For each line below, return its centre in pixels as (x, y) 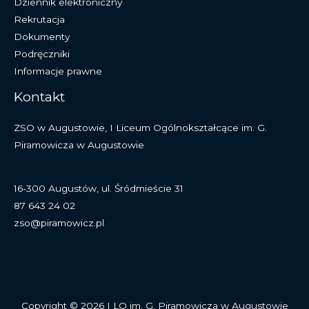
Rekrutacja (39, 19)
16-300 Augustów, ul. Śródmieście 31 (99, 189)
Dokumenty (42, 36)
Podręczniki (42, 53)
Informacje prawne (58, 71)
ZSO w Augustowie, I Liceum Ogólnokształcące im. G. (140, 127)
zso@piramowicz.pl (59, 223)
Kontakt (39, 96)
